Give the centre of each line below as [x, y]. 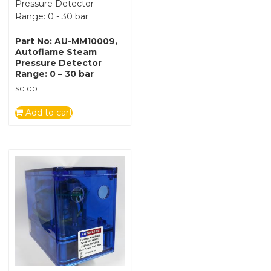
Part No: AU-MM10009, [66, 41]
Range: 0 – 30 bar [54, 73]
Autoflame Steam [56, 52]
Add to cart [48, 112]
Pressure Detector [58, 63]
